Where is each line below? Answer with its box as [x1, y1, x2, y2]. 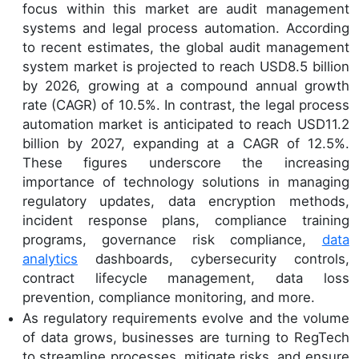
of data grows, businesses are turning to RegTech [22, 329, 349, 345]
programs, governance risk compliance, [22, 232, 322, 248]
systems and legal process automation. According [22, 20, 349, 37]
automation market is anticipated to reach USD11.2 [22, 116, 349, 133]
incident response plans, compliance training [22, 212, 349, 229]
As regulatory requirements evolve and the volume [22, 309, 349, 326]
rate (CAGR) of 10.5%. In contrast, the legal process [22, 97, 349, 114]
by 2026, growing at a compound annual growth [22, 78, 349, 95]
